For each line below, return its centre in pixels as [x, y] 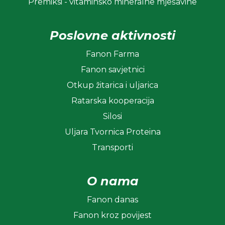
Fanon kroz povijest [113, 215]
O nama [113, 181]
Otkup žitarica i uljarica [113, 85]
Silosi [113, 117]
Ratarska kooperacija [113, 101]
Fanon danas [113, 200]
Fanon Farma [113, 54]
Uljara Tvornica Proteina [113, 132]
